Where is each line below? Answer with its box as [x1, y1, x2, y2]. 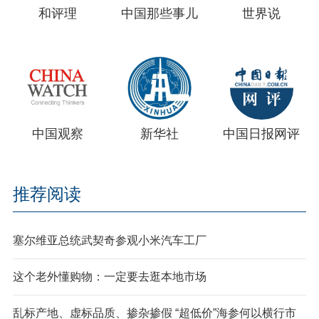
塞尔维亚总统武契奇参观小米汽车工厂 [12, 234, 206, 247]
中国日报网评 [223, 127, 300, 142]
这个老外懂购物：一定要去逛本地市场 [12, 271, 206, 283]
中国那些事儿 [120, 6, 198, 21]
